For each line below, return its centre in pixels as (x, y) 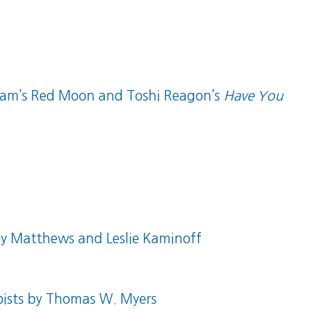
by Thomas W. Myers (91, 300)
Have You (254, 96)
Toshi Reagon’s (175, 96)
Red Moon (63, 96)
